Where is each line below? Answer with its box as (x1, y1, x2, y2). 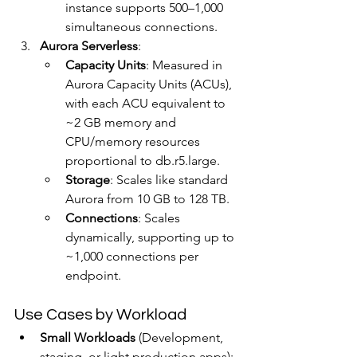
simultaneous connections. (65, 19, 218, 34)
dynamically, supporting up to (65, 229, 237, 245)
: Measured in (146, 57, 226, 73)
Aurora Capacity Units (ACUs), (65, 76, 235, 92)
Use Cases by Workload (14, 307, 186, 323)
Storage (65, 172, 110, 187)
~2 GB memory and (65, 115, 179, 130)
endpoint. (65, 268, 121, 283)
